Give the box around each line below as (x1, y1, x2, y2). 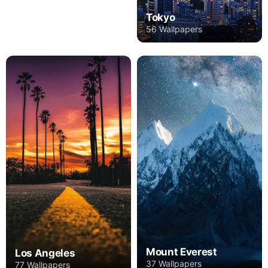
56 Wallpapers (146, 24, 202, 35)
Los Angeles (15, 246, 75, 259)
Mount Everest (146, 246, 217, 258)
